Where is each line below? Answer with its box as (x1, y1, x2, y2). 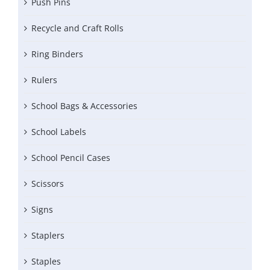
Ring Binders (31, 48, 83, 60)
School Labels (31, 126, 86, 138)
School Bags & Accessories (31, 100, 137, 112)
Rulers (31, 74, 57, 86)
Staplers (31, 230, 64, 242)
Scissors (31, 178, 64, 190)
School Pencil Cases (31, 152, 110, 164)
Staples (31, 256, 61, 268)
